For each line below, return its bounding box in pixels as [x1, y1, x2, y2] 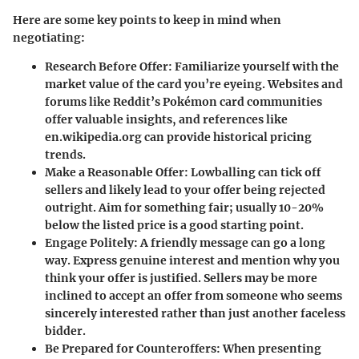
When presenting [220, 341, 321, 357]
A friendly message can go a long [138, 236, 325, 251]
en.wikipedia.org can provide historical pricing [45, 130, 312, 145]
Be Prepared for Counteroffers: [45, 341, 220, 357]
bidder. [45, 324, 86, 339]
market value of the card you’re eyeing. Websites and [45, 77, 343, 92]
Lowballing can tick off [188, 165, 321, 180]
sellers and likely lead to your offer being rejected [45, 183, 325, 198]
